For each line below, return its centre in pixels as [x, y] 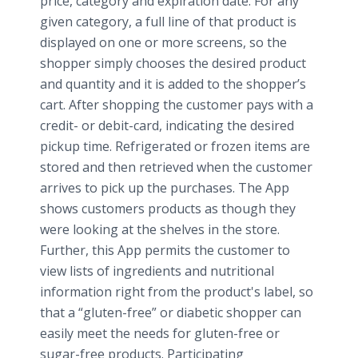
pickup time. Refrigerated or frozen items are [175, 146]
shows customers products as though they [168, 209]
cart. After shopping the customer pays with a [177, 105]
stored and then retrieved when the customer [176, 167]
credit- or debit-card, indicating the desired [167, 125]
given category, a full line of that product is [168, 22]
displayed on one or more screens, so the [163, 42]
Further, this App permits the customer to [165, 250]
